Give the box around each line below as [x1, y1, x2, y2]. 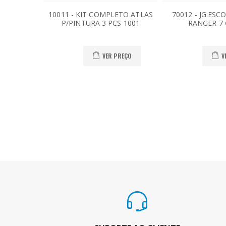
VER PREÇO [102, 51, 132, 61]
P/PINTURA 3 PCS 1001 [62, 18, 140, 28]
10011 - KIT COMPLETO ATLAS [48, 9, 153, 19]
